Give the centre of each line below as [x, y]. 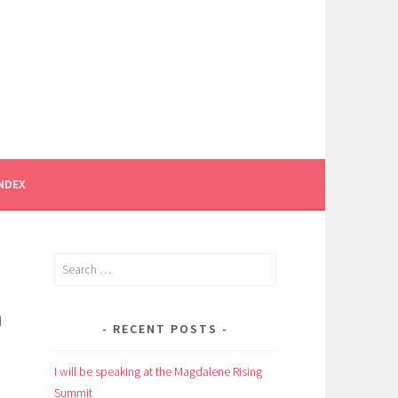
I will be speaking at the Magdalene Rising [158, 371]
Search [71, 263]
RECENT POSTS [165, 328]
